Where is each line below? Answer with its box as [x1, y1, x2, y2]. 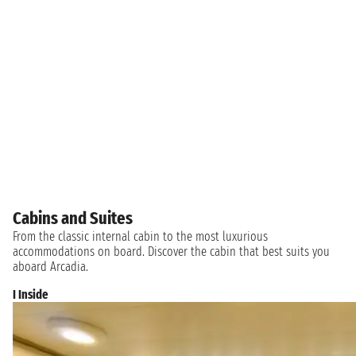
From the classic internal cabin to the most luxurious [13, 229, 268, 245]
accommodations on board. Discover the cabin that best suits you [13, 244, 330, 260]
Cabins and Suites [13, 207, 133, 230]
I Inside [13, 287, 48, 303]
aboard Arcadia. [13, 259, 88, 275]
